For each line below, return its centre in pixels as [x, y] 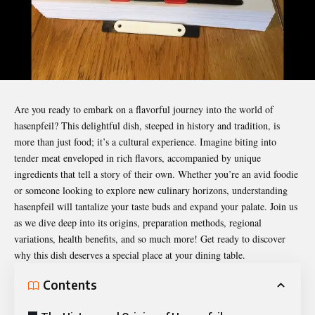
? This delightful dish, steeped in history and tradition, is [167, 125]
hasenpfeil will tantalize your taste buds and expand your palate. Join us [156, 206]
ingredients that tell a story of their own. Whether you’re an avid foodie [156, 174]
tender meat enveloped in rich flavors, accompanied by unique [137, 157]
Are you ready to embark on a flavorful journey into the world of [144, 109]
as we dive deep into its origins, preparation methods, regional [138, 222]
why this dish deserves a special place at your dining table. [130, 255]
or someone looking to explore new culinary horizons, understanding [151, 190]
